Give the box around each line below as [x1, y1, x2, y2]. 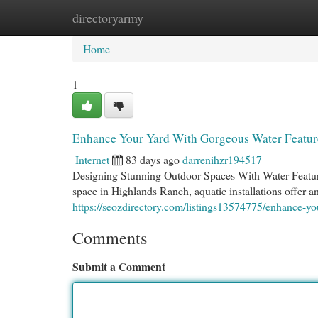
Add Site [242, 10, 281, 25]
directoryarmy [72, 9, 143, 26]
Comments [72, 226, 147, 249]
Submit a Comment [72, 258, 165, 275]
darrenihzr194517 [182, 152, 262, 167]
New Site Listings [142, 10, 221, 25]
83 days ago [126, 152, 180, 167]
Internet [75, 152, 109, 167]
